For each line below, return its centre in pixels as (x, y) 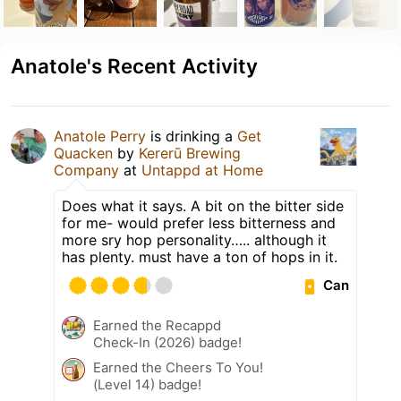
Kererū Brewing (190, 153)
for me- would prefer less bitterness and (199, 222)
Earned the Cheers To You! (178, 367)
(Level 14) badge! (147, 384)
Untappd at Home (202, 170)
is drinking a (192, 136)
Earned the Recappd (157, 325)
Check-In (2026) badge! (167, 342)
